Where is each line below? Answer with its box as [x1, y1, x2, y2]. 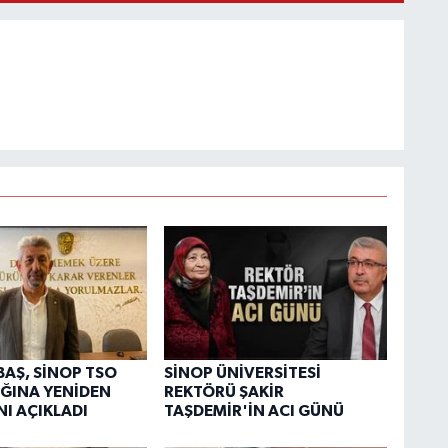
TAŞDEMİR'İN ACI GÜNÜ [163, 403, 344, 420]
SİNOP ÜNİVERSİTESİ [163, 365, 321, 382]
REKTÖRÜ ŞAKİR [163, 384, 284, 401]
